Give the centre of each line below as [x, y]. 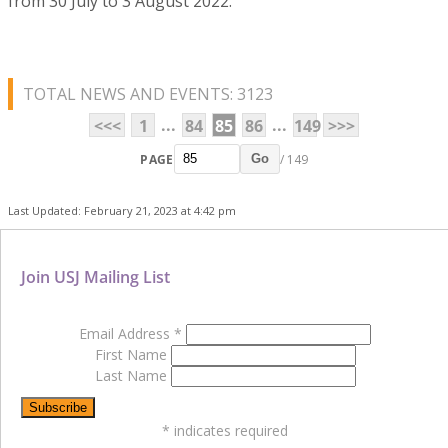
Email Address [126, 334]
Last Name [132, 376]
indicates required [229, 431]
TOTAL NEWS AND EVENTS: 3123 [148, 94]
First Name [132, 355]
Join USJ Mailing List [95, 277]
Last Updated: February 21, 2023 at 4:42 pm [122, 211]
